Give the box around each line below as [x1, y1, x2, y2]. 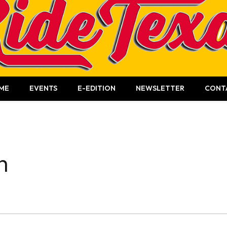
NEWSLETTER [136, 84, 184, 93]
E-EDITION [78, 84, 116, 93]
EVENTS [29, 84, 57, 93]
